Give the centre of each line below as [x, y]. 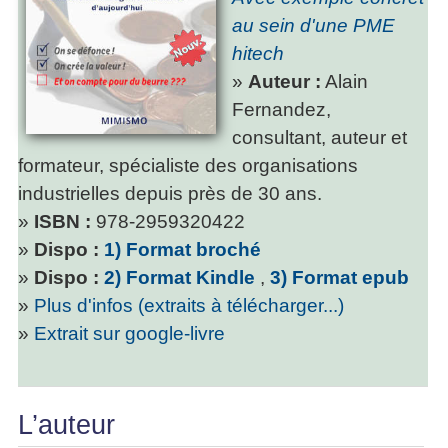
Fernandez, [281, 110]
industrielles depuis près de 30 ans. [170, 194]
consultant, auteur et [319, 138]
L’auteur [66, 425]
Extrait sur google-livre [129, 334]
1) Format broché [185, 250]
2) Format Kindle [182, 278]
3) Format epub [342, 278]
